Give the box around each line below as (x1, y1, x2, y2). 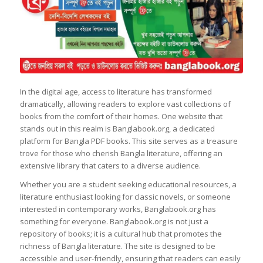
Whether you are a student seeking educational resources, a (19, 179, 237, 190)
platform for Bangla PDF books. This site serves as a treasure (19, 135, 238, 146)
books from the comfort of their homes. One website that (19, 110, 222, 122)
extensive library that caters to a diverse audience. (19, 160, 201, 171)
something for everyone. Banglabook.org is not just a (19, 216, 208, 227)
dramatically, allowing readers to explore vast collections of (19, 98, 231, 109)
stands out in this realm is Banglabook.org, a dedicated (19, 123, 215, 134)
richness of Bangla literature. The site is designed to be (19, 241, 215, 251)
